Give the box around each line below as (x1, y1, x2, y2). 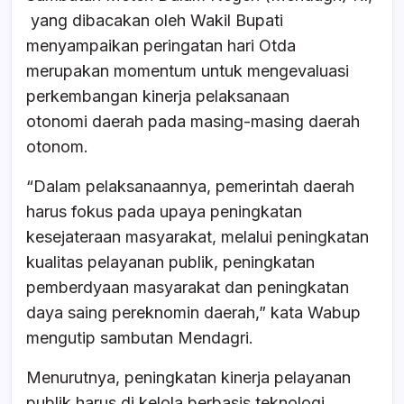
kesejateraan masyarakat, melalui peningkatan (26, 227, 369, 247)
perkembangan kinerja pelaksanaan (26, 87, 289, 106)
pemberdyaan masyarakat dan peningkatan (26, 278, 349, 298)
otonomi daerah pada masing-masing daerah (26, 112, 360, 132)
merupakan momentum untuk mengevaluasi (26, 61, 349, 81)
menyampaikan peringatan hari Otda (26, 36, 296, 56)
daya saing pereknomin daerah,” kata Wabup (26, 303, 361, 323)
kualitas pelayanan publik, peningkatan (26, 252, 315, 272)
